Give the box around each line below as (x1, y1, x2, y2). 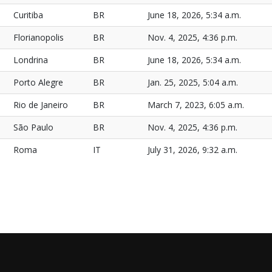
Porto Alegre (13, 76, 63, 88)
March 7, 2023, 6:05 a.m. (148, 99, 244, 110)
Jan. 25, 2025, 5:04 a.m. (148, 76, 238, 88)
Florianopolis (13, 32, 64, 43)
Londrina (13, 54, 48, 66)
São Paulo (13, 121, 53, 133)
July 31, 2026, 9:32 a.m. (148, 144, 237, 155)
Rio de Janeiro (13, 99, 68, 110)
